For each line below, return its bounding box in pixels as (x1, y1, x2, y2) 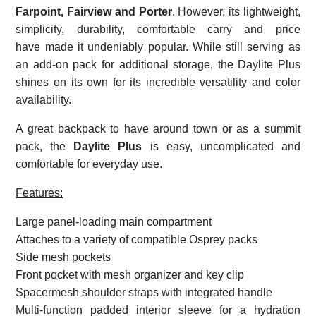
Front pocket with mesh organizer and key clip (16, 268, 245, 281)
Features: (16, 186, 63, 199)
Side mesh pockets (16, 250, 111, 263)
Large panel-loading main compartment (16, 215, 212, 228)
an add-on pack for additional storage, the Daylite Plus (16, 58, 300, 71)
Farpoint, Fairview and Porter (16, 5, 172, 18)
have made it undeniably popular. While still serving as (16, 40, 300, 53)
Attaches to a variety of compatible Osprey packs (16, 233, 258, 245)
